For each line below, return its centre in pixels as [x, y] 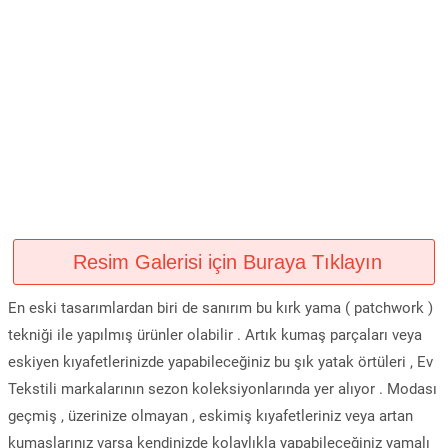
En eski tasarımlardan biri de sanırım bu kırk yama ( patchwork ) [220, 308]
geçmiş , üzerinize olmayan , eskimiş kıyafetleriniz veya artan [210, 416]
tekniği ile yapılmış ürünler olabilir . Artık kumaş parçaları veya [215, 335]
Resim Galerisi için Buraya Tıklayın [224, 262]
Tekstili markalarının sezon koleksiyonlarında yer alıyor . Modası [222, 389]
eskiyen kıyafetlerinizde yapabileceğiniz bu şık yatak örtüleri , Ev [220, 362]
